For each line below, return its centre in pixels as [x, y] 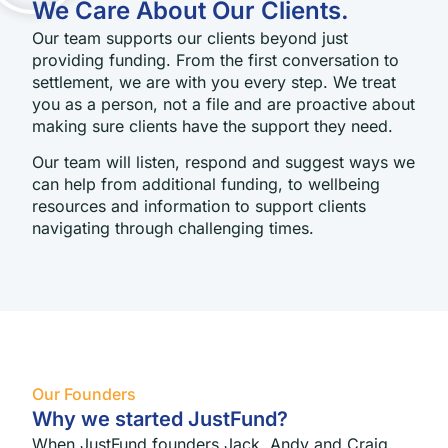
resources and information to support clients [199, 206]
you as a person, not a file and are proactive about [223, 104]
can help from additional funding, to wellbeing [206, 184]
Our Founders [84, 394]
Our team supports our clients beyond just [190, 38]
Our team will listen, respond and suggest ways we [223, 162]
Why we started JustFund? [160, 419]
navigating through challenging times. [173, 228]
